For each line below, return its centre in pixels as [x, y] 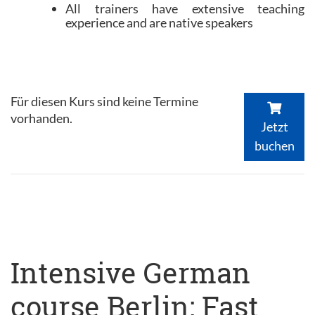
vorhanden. [41, 118]
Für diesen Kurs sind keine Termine [104, 101]
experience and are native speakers [159, 22]
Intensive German [130, 272]
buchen [274, 145]
